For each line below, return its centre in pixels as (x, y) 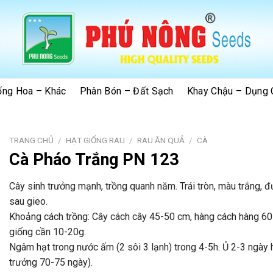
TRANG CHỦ (31, 140)
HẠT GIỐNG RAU (96, 140)
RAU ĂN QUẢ (161, 140)
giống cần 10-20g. (47, 232)
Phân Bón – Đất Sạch (126, 91)
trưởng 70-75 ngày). (51, 263)
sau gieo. (28, 202)
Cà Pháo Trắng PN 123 (94, 159)
